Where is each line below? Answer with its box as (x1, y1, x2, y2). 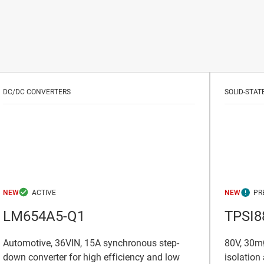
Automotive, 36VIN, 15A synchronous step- (3, 237, 179, 249)
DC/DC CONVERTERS (3, 87, 71, 96)
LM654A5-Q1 (3, 208, 85, 225)
